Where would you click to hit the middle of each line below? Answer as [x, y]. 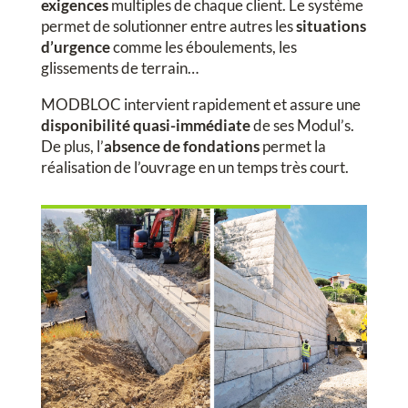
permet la [292, 147]
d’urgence [75, 47]
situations [331, 26]
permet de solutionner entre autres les [168, 26]
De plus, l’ [72, 147]
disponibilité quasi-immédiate [145, 126]
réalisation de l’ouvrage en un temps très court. [194, 168]
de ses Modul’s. [302, 126]
